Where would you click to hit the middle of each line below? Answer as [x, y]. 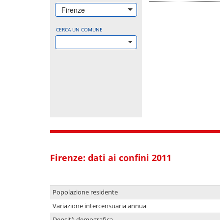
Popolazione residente [85, 192]
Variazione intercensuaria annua [99, 206]
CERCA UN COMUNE [79, 29]
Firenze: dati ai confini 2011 [111, 157]
